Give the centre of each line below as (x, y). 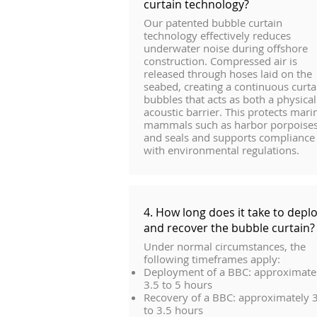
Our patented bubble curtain (213, 23)
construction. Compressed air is (220, 61)
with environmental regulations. (221, 150)
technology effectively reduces (217, 35)
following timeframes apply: (212, 259)
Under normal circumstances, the (225, 246)
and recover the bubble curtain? (229, 228)
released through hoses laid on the (228, 74)
